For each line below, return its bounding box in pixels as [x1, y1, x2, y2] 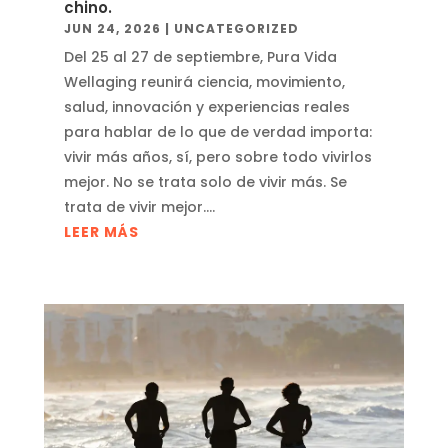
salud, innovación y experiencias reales [63, 96, 350, 117]
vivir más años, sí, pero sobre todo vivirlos [63, 146, 372, 167]
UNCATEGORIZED [173, 19, 299, 37]
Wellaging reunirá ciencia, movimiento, [63, 71, 345, 92]
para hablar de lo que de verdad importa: [63, 121, 372, 142]
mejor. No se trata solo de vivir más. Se [63, 171, 347, 192]
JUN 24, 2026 [63, 19, 161, 37]
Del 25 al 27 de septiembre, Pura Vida [63, 46, 337, 67]
